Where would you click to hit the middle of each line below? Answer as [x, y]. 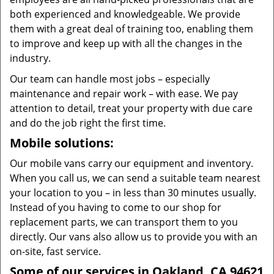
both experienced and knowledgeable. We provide [125, 14]
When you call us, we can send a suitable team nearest [135, 178]
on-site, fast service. [55, 251]
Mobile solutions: [62, 143]
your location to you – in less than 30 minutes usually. [133, 193]
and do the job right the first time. [88, 123]
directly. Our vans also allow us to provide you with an [134, 237]
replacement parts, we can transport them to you [124, 222]
